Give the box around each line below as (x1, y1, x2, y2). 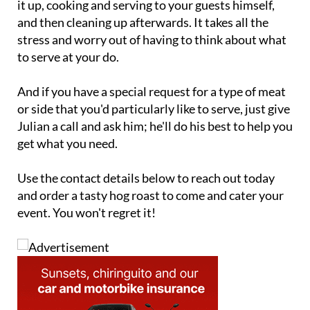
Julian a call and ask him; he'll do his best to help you (17, 118, 293, 134)
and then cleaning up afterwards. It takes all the (17, 15, 268, 30)
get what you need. (17, 136, 118, 152)
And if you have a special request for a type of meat (17, 84, 286, 100)
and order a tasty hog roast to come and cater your (17, 188, 284, 203)
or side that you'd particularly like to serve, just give (17, 101, 290, 117)
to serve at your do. (17, 49, 119, 65)
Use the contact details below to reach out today (17, 170, 275, 186)
